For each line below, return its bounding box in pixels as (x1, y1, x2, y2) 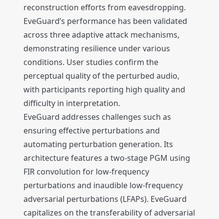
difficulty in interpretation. (23, 98, 120, 109)
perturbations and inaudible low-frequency (23, 180, 183, 191)
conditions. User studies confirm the (23, 57, 158, 68)
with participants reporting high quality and (23, 84, 185, 95)
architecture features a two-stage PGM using (23, 153, 190, 164)
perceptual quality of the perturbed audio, (23, 70, 179, 82)
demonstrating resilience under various (23, 43, 170, 54)
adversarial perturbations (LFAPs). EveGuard (23, 194, 187, 205)
